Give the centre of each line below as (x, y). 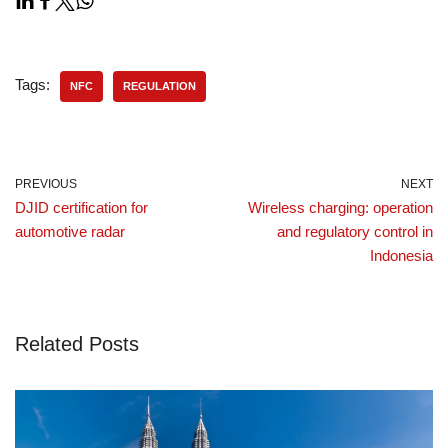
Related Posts (77, 344)
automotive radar (70, 232)
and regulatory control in (355, 232)
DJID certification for (81, 208)
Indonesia (401, 256)
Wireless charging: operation (340, 208)
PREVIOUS (46, 184)
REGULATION (159, 86)
